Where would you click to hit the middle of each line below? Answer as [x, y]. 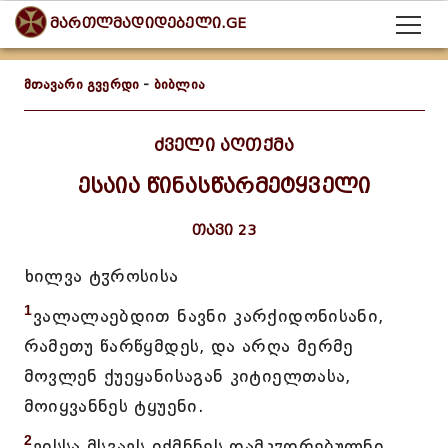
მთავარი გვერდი [81, 84]
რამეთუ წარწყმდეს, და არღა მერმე [188, 346]
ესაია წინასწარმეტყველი [224, 186]
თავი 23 [224, 230]
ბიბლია [179, 84]
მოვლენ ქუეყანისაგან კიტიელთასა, [187, 376]
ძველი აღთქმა [224, 145]
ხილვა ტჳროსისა [101, 276]
